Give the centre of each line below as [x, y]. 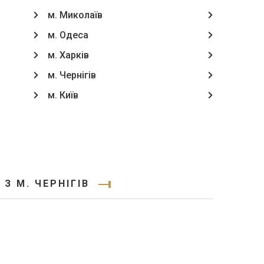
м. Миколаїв [75, 15]
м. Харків [68, 55]
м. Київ [63, 95]
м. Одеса [68, 35]
